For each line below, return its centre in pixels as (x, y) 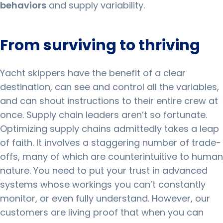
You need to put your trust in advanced (120, 170)
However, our (181, 198)
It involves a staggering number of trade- (129, 143)
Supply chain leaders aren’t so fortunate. (117, 115)
